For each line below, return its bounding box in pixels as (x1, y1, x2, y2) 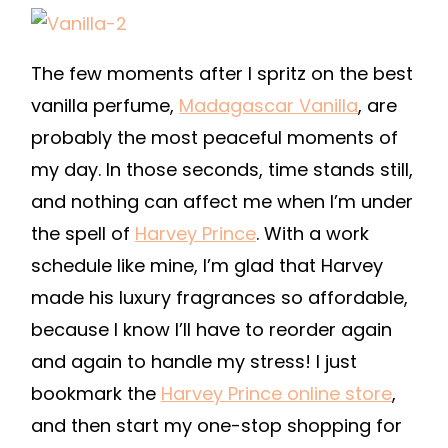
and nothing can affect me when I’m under (31, 189, 413, 214)
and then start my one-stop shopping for (31, 413, 402, 438)
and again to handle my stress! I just (31, 349, 357, 374)
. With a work (256, 221, 369, 246)
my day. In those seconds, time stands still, (31, 157, 413, 182)
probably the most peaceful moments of (31, 125, 398, 150)
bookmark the (31, 381, 161, 406)
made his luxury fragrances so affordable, (31, 285, 408, 310)
